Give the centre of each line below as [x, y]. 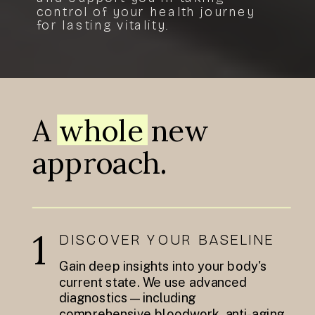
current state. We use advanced [153, 282]
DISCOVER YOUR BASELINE [167, 239]
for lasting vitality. [102, 26]
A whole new [121, 130]
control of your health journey [146, 12]
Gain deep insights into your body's [163, 266]
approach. [99, 162]
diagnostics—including [128, 297]
